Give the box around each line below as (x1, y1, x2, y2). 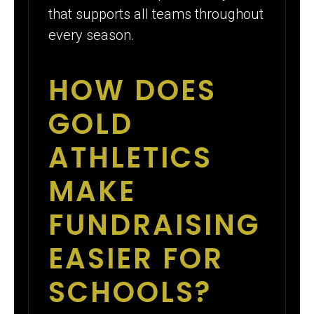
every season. (48, 27, 135, 44)
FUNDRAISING (48, 205, 261, 245)
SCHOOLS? (48, 272, 212, 312)
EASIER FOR (48, 238, 224, 278)
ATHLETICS (48, 137, 213, 177)
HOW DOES (48, 70, 217, 110)
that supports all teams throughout (48, 6, 264, 23)
